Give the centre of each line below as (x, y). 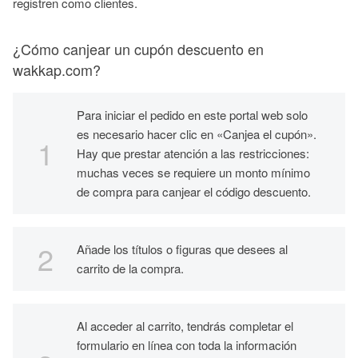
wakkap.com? (57, 70)
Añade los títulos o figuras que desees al (182, 249)
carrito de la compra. (130, 268)
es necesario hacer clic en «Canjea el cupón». (197, 134)
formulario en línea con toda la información (187, 345)
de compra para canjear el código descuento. (195, 191)
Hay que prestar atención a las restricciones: (193, 153)
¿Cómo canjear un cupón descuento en (138, 49)
